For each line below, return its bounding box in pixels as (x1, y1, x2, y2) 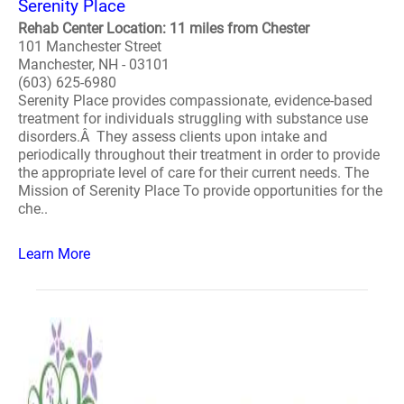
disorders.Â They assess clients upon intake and (18, 128, 327, 145)
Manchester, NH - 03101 (18, 56, 170, 73)
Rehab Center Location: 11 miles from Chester (18, 20, 309, 37)
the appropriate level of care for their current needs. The (18, 164, 369, 181)
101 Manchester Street (18, 38, 161, 55)
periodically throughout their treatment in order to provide (18, 146, 380, 163)
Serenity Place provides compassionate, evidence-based (18, 92, 372, 109)
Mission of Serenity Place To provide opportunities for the (18, 182, 382, 199)
